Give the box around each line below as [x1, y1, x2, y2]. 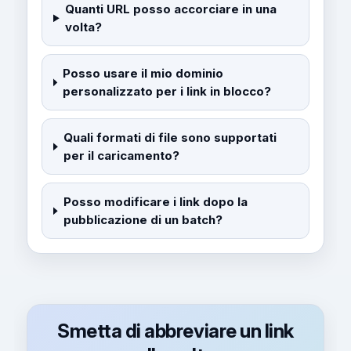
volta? [65, 20, 103, 35]
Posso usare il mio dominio [63, 66, 224, 81]
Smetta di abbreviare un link [57, 319, 294, 343]
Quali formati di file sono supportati [63, 130, 277, 146]
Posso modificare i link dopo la [63, 194, 248, 210]
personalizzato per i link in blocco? [63, 84, 272, 100]
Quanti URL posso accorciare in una [65, 2, 277, 17]
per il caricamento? [63, 148, 179, 164]
